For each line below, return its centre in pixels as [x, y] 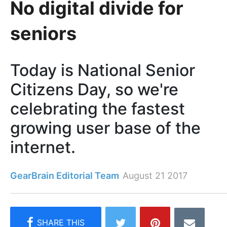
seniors [43, 33]
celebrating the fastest [98, 109]
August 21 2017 [155, 176]
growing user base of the [105, 128]
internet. [43, 147]
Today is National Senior [103, 70]
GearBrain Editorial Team [65, 176]
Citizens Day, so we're [94, 90]
